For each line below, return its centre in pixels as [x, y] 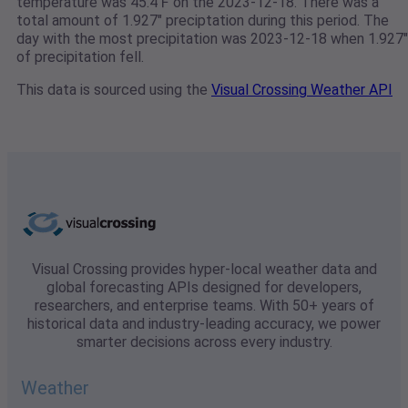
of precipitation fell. [80, 57]
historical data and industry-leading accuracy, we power [204, 324]
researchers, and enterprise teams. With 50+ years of [204, 306]
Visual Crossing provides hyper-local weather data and [204, 270]
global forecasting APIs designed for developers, [204, 288]
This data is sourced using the [114, 90]
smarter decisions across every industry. [204, 342]
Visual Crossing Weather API [302, 90]
